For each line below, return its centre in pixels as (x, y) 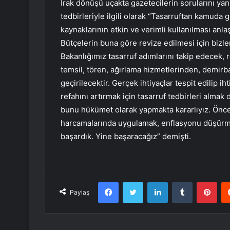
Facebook (134, 182)
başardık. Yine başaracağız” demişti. (126, 137)
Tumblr (203, 182)
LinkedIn (181, 182)
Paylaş (80, 193)
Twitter (154, 182)
